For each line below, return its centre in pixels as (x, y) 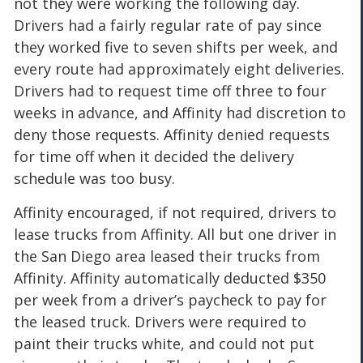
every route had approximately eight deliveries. (179, 69)
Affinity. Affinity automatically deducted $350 (170, 278)
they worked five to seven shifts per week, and (176, 47)
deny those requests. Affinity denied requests (172, 135)
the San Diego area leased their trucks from (167, 256)
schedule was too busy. (95, 179)
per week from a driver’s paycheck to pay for (171, 299)
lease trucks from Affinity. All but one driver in (175, 234)
